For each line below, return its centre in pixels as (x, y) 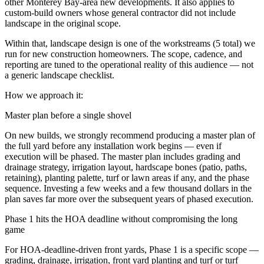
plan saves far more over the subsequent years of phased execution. (129, 199)
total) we (238, 44)
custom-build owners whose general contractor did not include (120, 13)
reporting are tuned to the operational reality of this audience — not (129, 65)
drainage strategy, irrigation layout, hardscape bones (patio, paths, (126, 167)
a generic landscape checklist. (60, 75)
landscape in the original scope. (63, 24)
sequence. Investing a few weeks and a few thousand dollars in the (128, 189)
